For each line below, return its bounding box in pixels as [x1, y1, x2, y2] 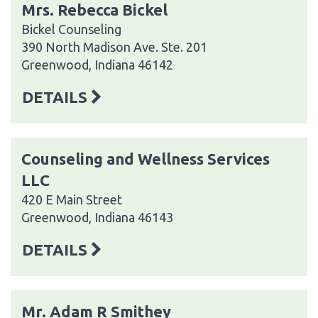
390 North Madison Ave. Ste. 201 [21, 39, 207, 54]
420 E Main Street [21, 192, 122, 207]
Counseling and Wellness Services [21, 149, 270, 168]
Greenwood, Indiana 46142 [21, 57, 173, 72]
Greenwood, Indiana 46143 [21, 209, 173, 224]
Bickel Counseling [21, 21, 121, 36]
